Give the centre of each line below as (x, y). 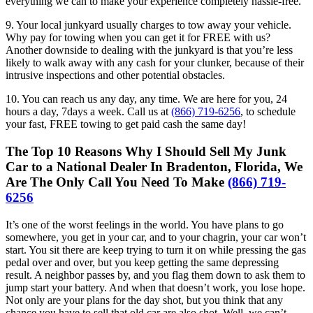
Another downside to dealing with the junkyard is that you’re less (149, 50)
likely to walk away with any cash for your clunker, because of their (155, 63)
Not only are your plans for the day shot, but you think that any (144, 300)
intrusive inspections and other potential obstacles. (115, 75)
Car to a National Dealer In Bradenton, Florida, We (154, 167)
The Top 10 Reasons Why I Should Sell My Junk (146, 152)
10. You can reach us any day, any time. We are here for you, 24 (146, 99)
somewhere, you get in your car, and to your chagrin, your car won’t (156, 237)
